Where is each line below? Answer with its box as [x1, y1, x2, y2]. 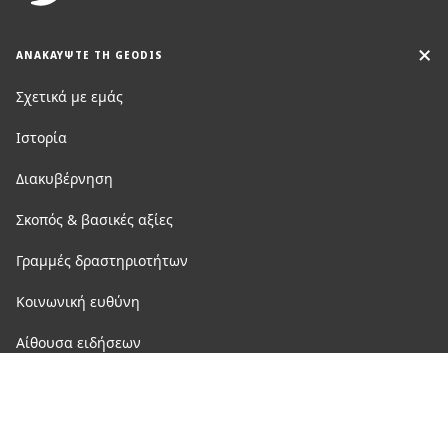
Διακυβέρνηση [16, 169, 113, 188]
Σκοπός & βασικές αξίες [16, 210, 173, 229]
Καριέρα [16, 374, 71, 393]
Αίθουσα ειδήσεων [16, 333, 141, 352]
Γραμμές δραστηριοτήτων [16, 251, 188, 270]
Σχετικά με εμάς [16, 87, 123, 106]
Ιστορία [16, 128, 67, 147]
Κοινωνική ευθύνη [16, 292, 140, 311]
